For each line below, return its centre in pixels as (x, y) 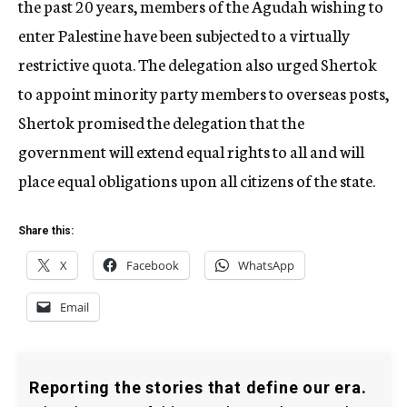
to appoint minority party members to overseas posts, (203, 93)
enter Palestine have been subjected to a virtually (184, 35)
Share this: (46, 231)
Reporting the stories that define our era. (198, 387)
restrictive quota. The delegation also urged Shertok (198, 64)
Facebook (153, 265)
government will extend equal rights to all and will (191, 151)
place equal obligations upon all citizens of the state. (197, 180)
